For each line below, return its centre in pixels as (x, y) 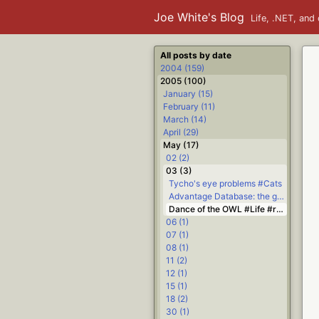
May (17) (181, 145)
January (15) (188, 94)
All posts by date (196, 55)
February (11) (189, 106)
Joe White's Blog (199, 17)
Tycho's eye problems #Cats (225, 183)
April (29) (181, 132)
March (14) (185, 119)
